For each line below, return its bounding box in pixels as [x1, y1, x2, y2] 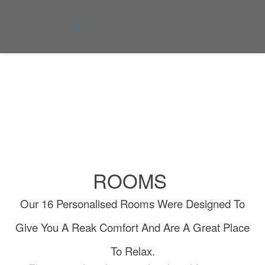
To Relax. [110, 243, 155, 258]
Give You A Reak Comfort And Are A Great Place [15, 219, 250, 235]
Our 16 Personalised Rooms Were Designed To [20, 196, 245, 211]
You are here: [9, 92, 64, 104]
